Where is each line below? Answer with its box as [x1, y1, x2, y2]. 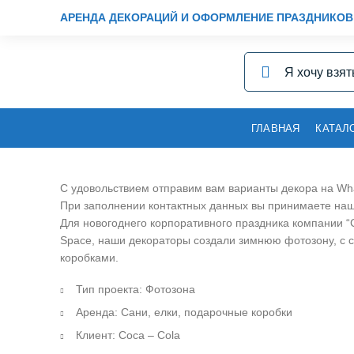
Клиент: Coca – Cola [76, 329, 180, 341]
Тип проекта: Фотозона [76, 283, 195, 296]
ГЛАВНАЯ [251, 122, 300, 134]
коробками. [60, 251, 119, 264]
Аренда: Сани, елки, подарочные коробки [76, 306, 292, 318]
